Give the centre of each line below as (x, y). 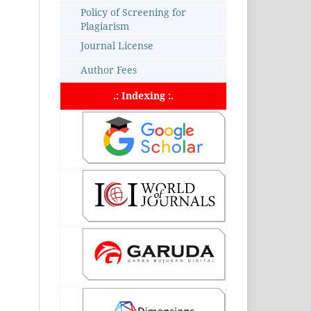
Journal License (117, 45)
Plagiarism (105, 26)
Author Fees (109, 69)
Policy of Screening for (133, 12)
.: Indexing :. (143, 95)
